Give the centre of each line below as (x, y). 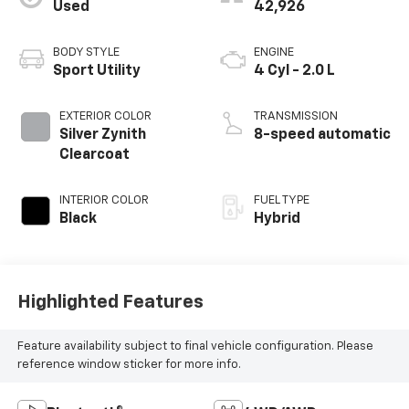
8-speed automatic (322, 135)
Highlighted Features (110, 303)
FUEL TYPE (282, 200)
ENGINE (274, 52)
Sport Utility (96, 71)
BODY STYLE (86, 52)
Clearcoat (94, 155)
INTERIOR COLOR (104, 200)
